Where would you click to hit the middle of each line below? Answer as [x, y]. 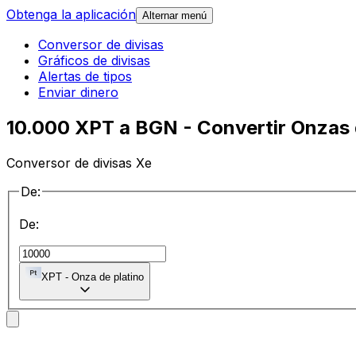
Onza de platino [108, 277]
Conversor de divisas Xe [79, 163]
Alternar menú [174, 16]
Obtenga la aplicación [71, 15]
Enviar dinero [78, 93]
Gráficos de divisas [94, 61]
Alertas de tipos [85, 77]
